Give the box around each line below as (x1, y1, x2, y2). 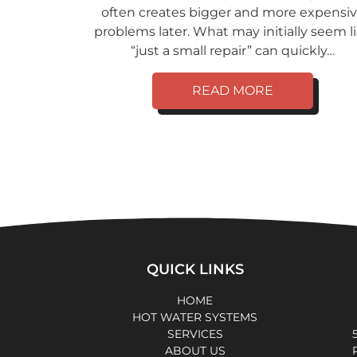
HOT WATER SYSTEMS (132, 310, 257, 325)
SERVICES (167, 327, 223, 342)
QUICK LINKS (146, 261, 244, 279)
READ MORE (192, 83, 273, 99)
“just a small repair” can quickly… (131, 43, 335, 59)
